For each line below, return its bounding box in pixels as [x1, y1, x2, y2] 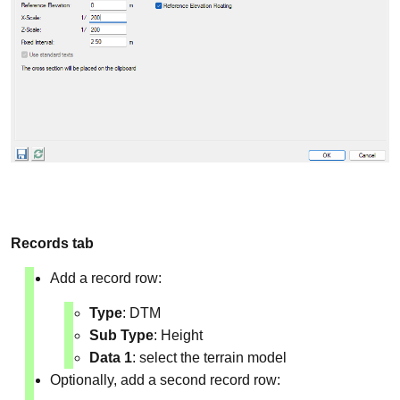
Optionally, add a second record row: [50, 372, 280, 388]
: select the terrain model [132, 350, 287, 366]
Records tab [11, 236, 94, 252]
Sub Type [89, 328, 154, 344]
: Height [154, 328, 203, 344]
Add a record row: [50, 271, 162, 287]
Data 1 [89, 350, 132, 366]
